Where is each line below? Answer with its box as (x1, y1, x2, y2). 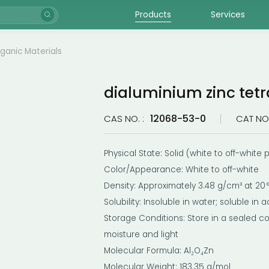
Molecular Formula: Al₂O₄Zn (103, 244, 214, 256)
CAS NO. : (103, 112, 147, 125)
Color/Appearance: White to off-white (103, 163, 259, 175)
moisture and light (103, 228, 178, 240)
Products (134, 9, 171, 20)
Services (210, 9, 245, 20)
